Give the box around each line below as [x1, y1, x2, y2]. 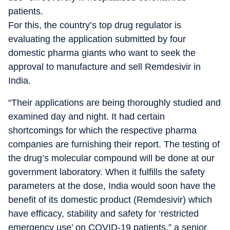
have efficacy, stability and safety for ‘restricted [8, 208, 199, 219]
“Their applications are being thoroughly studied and [8, 97, 221, 108]
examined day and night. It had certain [8, 111, 165, 122]
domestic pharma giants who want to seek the [8, 47, 196, 58]
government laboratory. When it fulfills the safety [8, 166, 205, 177]
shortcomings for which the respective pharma [8, 125, 197, 136]
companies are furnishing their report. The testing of [8, 139, 220, 149]
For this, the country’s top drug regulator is [8, 20, 181, 30]
